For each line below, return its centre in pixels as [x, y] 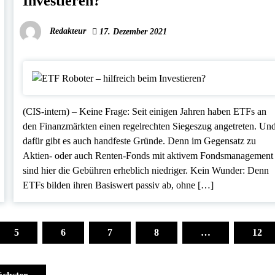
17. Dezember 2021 [132, 32]
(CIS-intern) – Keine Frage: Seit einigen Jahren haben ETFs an [145, 111]
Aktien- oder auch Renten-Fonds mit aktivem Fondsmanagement [148, 155]
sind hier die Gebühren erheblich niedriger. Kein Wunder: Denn [146, 170]
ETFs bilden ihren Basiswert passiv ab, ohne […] [118, 185]
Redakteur [68, 31]
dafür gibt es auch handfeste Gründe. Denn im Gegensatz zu [140, 141]
